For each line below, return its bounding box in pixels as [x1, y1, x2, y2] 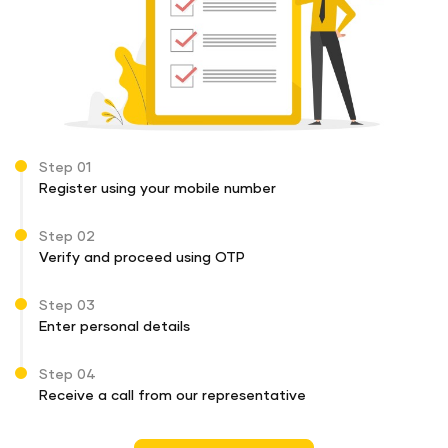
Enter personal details [39, 319, 190, 334]
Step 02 [39, 229, 95, 244]
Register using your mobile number [39, 181, 276, 196]
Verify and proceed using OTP [39, 250, 245, 265]
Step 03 [39, 298, 95, 313]
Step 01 [39, 160, 91, 175]
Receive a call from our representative [39, 388, 306, 403]
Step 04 [39, 367, 96, 382]
